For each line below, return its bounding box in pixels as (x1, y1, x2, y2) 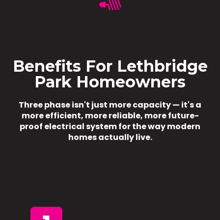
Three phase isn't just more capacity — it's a (19, 99, 201, 111)
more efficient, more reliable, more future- (21, 110, 199, 122)
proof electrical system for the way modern (20, 121, 200, 133)
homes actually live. (68, 132, 152, 143)
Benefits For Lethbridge (12, 56, 208, 76)
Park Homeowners (34, 72, 186, 92)
